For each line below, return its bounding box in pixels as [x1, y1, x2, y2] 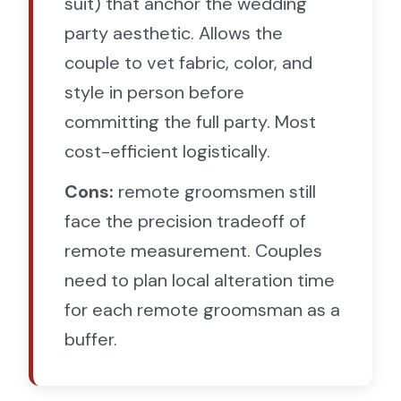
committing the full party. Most [64, 110, 316, 133]
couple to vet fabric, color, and [64, 51, 312, 74]
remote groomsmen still [114, 180, 316, 203]
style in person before [64, 81, 244, 104]
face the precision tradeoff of [64, 209, 306, 233]
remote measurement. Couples [64, 239, 322, 262]
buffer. [64, 328, 117, 351]
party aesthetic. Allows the [64, 21, 283, 45]
